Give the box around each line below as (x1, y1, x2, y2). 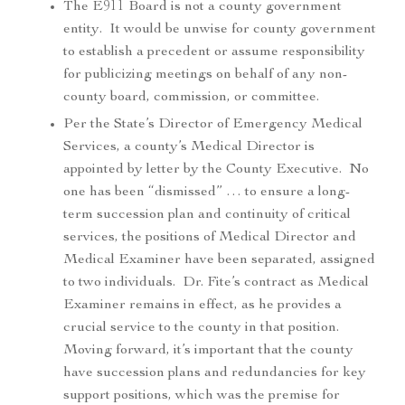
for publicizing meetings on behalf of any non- (63, 68, 347, 83)
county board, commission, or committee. (63, 90, 319, 106)
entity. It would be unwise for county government (63, 23, 376, 38)
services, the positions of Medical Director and (63, 231, 356, 246)
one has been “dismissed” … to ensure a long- (63, 185, 350, 201)
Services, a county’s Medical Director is (63, 140, 315, 155)
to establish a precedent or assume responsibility (63, 45, 365, 61)
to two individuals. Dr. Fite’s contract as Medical (63, 276, 369, 291)
